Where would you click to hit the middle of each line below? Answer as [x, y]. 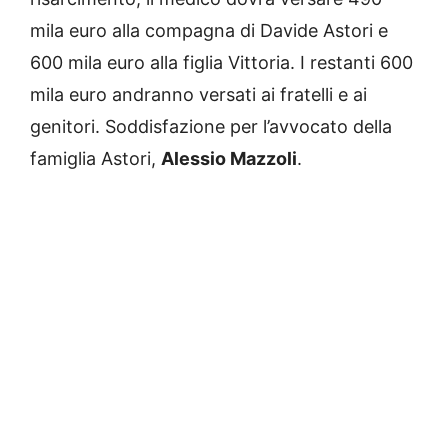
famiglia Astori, [95, 159]
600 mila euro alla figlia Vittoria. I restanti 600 [221, 63]
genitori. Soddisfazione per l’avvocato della [211, 127]
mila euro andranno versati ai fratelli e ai [198, 95]
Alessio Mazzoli [229, 159]
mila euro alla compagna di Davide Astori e [209, 31]
